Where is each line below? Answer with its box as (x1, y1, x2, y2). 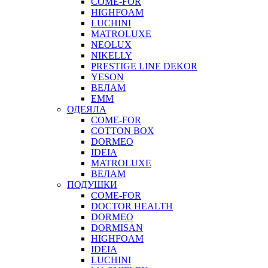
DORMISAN (91, 222, 143, 233)
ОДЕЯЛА (67, 103, 106, 114)
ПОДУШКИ (67, 179, 117, 190)
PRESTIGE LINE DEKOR (91, 60, 197, 71)
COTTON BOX (91, 125, 154, 136)
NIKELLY (91, 50, 132, 60)
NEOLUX (91, 39, 132, 50)
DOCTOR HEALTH (91, 200, 173, 211)
